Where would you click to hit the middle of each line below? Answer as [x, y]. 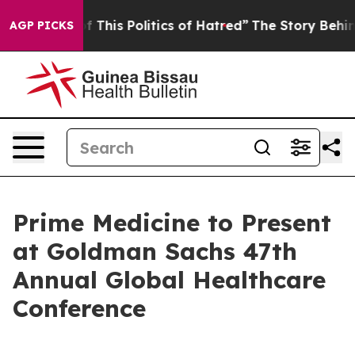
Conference [79, 308]
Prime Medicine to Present [172, 223]
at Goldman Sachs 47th [155, 251]
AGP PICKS [42, 25]
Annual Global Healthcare [169, 280]
